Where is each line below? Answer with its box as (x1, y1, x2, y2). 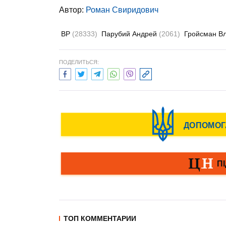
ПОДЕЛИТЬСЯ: (59, 59, 99, 65)
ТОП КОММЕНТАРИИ (64, 214, 136, 222)
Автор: (59, 6, 86, 14)
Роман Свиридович (86, 6, 158, 14)
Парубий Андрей (101, 30, 159, 38)
